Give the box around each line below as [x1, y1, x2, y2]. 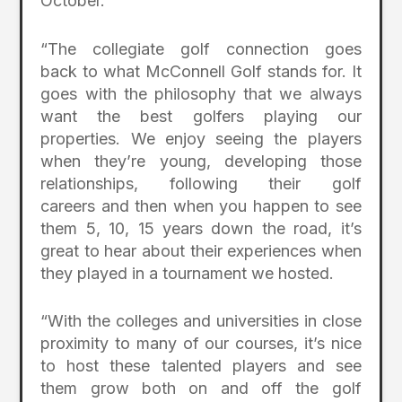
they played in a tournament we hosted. [40, 263, 335, 283]
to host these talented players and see [40, 356, 362, 376]
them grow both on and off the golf [40, 379, 362, 398]
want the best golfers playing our [40, 106, 362, 126]
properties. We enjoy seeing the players [40, 128, 362, 148]
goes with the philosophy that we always [40, 83, 362, 103]
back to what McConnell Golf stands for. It [40, 61, 362, 81]
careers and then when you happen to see [40, 196, 362, 215]
